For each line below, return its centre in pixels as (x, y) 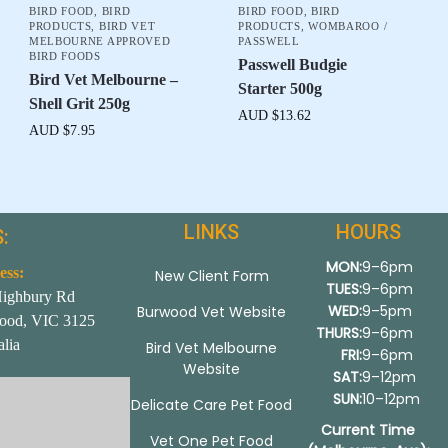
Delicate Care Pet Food (211, 405)
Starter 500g (280, 89)
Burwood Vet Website (211, 312)
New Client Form (211, 276)
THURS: (339, 333)
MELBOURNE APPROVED (99, 41)
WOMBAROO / (348, 26)
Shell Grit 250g (79, 104)
